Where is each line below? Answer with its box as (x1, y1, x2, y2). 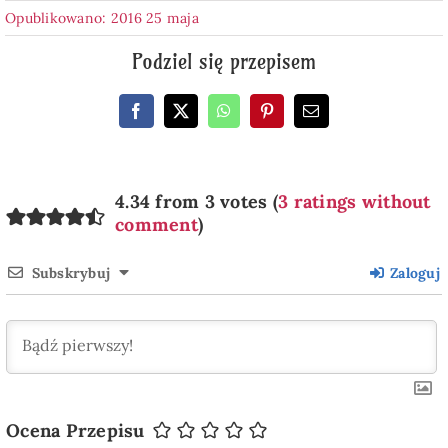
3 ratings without (278, 189, 431, 213)
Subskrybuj (31, 263, 111, 282)
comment (114, 212, 198, 236)
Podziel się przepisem (132, 48, 316, 74)
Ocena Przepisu (5, 418, 145, 442)
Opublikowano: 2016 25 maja (4, 8, 200, 27)
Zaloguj (385, 263, 441, 282)
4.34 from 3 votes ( (114, 189, 279, 213)
